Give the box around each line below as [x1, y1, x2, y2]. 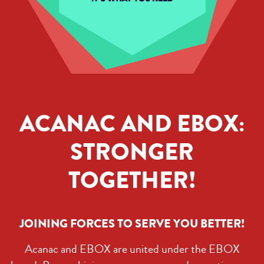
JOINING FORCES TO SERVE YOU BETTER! [19, 214, 245, 232]
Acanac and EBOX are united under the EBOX [24, 240, 240, 258]
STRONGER [70, 134, 194, 169]
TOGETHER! [68, 163, 196, 197]
